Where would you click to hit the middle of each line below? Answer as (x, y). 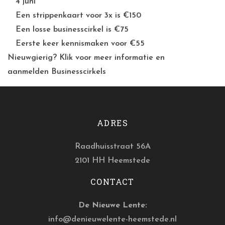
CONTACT (113, 182)
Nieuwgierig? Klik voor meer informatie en (86, 58)
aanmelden (29, 72)
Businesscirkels (79, 72)
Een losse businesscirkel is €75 (72, 30)
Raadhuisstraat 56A (113, 147)
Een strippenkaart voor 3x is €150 (78, 16)
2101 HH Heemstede (113, 161)
